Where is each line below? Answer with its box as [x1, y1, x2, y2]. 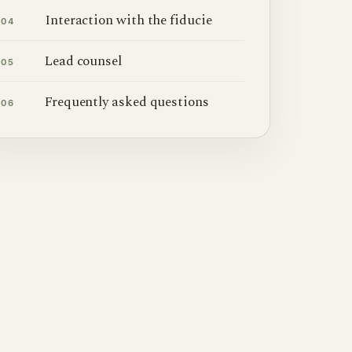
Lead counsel [45, 50, 122, 71]
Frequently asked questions [45, 91, 209, 112]
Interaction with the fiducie [45, 9, 212, 31]
